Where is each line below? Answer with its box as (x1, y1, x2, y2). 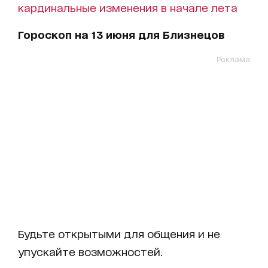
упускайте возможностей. (18, 245, 162, 257)
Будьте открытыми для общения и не (18, 227, 220, 239)
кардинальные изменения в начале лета (18, 1, 237, 13)
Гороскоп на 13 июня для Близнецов (18, 28, 224, 40)
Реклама (217, 54, 250, 63)
